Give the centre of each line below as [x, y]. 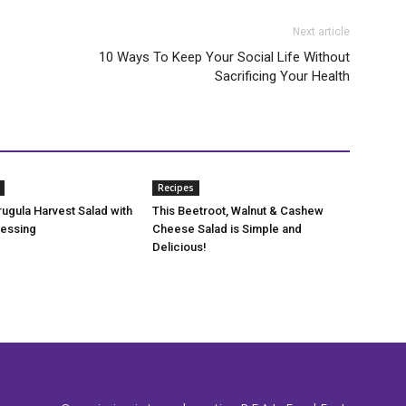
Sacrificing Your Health [282, 76]
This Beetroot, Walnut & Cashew [238, 211]
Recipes [176, 188]
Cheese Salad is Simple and [227, 229]
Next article [321, 32]
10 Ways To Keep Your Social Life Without [224, 57]
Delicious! [179, 247]
